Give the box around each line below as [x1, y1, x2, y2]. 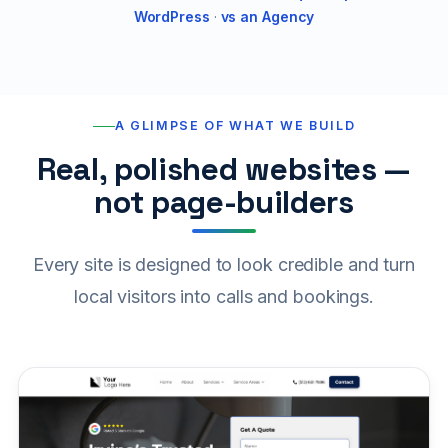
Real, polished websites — [36, 149, 412, 190]
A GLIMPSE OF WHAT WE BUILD [114, 118, 356, 134]
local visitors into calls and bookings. [73, 286, 375, 308]
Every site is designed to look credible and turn [32, 254, 416, 276]
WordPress [133, 8, 210, 26]
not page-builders [94, 182, 354, 223]
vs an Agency [220, 8, 315, 26]
